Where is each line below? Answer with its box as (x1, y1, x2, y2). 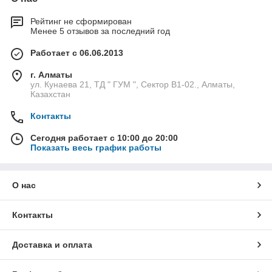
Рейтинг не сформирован (30, 16, 132, 27)
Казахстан (30, 89, 70, 100)
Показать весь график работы (30, 143, 161, 153)
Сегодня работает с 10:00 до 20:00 (30, 133, 178, 143)
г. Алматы (30, 70, 72, 80)
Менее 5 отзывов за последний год (30, 26, 170, 36)
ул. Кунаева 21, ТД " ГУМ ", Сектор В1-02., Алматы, (30, 80, 235, 90)
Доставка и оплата (12, 240, 92, 250)
